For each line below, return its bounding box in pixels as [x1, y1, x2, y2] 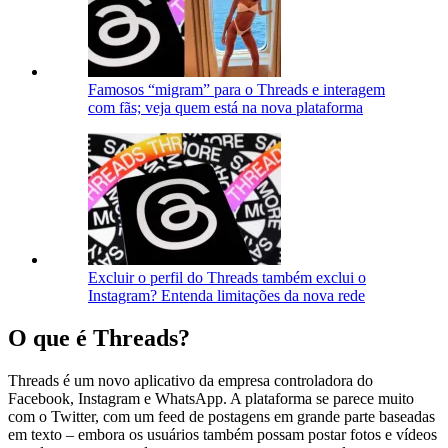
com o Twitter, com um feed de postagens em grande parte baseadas [8, 407, 435, 425]
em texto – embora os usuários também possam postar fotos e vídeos [8, 425, 437, 443]
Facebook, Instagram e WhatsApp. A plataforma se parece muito [8, 389, 414, 407]
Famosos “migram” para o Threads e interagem [88, 80, 385, 98]
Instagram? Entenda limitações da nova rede [88, 286, 365, 304]
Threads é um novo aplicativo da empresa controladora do [8, 371, 373, 389]
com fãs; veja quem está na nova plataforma [88, 98, 363, 116]
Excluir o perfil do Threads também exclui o [88, 268, 366, 286]
